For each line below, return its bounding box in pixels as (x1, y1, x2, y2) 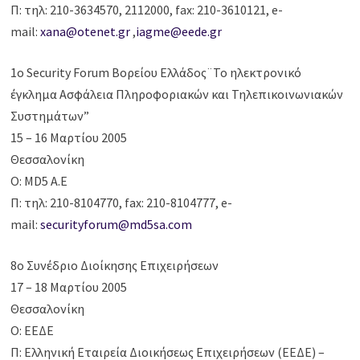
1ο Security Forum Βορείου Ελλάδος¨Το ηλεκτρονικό (10, 64, 302, 81)
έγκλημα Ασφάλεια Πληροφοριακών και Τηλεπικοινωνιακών (10, 86, 344, 103)
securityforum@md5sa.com (40, 216, 193, 233)
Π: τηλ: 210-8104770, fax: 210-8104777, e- (10, 194, 233, 211)
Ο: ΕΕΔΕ (10, 322, 55, 339)
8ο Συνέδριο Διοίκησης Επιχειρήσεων (10, 257, 219, 274)
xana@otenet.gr (40, 23, 131, 40)
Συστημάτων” (10, 108, 90, 125)
